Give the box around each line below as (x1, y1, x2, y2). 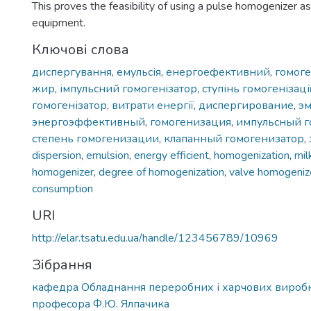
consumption (32, 181, 93, 196)
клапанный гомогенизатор (164, 131, 304, 146)
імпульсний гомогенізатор (60, 81, 197, 96)
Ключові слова (32, 40, 129, 59)
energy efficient (134, 148, 209, 163)
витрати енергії (112, 98, 194, 113)
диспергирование (199, 98, 294, 113)
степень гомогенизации (32, 131, 159, 146)
